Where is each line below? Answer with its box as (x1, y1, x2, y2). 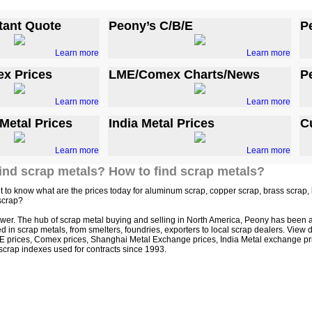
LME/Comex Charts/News (109, 68, 260, 81)
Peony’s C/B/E (109, 19, 193, 33)
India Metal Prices (109, 116, 214, 130)
